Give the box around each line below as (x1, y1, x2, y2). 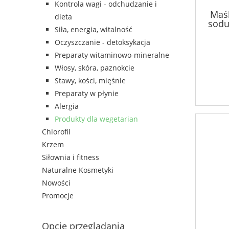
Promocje (42, 191, 74, 201)
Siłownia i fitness (42, 152, 99, 163)
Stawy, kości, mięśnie (55, 76, 126, 86)
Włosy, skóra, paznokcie (55, 63, 134, 73)
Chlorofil (42, 127, 71, 137)
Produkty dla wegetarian (55, 114, 138, 124)
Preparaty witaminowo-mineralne (55, 50, 169, 60)
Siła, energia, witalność (55, 25, 132, 35)
